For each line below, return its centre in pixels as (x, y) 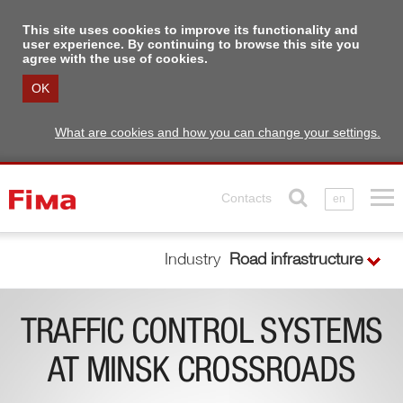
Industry (195, 261)
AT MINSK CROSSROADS (201, 374)
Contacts (246, 198)
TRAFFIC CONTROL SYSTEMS (201, 335)
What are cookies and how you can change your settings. (218, 132)
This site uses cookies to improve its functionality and (190, 30)
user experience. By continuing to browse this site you (191, 44)
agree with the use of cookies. (115, 58)
